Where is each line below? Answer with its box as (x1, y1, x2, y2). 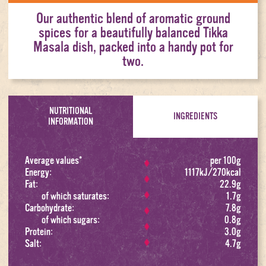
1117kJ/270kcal (185, 166, 241, 178)
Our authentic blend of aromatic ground (36, 10, 230, 27)
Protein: (25, 225, 53, 237)
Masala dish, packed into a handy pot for (33, 39, 233, 56)
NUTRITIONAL (49, 106, 92, 117)
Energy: (25, 166, 52, 178)
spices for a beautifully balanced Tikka (38, 24, 228, 42)
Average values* (25, 154, 82, 166)
